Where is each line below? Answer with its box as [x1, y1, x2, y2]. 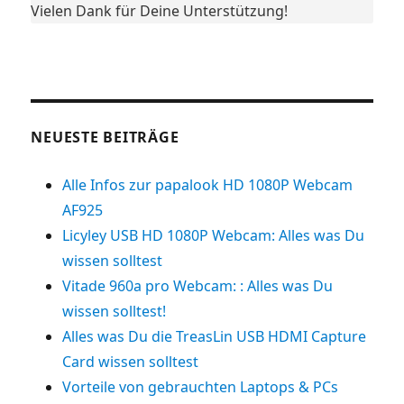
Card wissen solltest [62, 351, 199, 372]
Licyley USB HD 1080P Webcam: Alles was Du [62, 225, 365, 245]
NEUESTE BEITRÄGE [31, 126, 179, 147]
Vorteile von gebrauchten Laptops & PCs [62, 376, 339, 397]
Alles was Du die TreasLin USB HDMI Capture [62, 326, 367, 346]
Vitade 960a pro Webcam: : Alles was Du [62, 275, 334, 296]
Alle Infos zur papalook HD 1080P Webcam [62, 174, 353, 195]
